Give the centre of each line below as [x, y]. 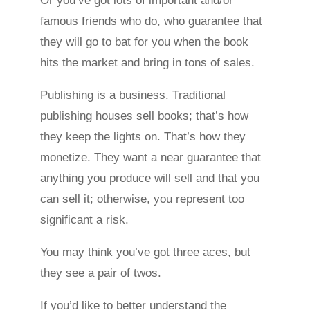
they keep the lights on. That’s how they [143, 137]
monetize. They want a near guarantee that [151, 158]
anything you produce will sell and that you [150, 179]
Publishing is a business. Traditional [133, 95]
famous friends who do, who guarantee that [152, 21]
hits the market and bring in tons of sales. [148, 63]
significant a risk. [85, 220]
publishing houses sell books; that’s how [145, 116]
